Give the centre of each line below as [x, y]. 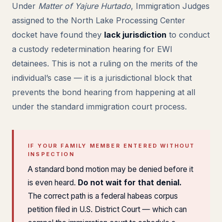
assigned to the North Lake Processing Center [99, 20]
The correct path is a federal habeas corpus [103, 196]
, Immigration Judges [170, 6]
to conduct [188, 35]
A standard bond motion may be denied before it [111, 169]
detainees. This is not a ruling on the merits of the [105, 63]
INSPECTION [51, 154]
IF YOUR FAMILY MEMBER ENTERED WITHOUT [111, 146]
